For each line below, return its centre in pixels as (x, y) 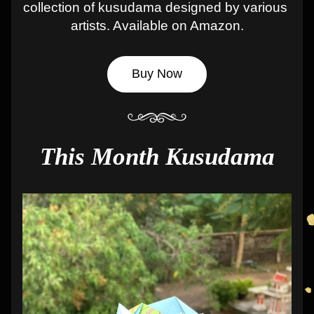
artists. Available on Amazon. (157, 26)
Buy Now (157, 74)
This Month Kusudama (157, 157)
